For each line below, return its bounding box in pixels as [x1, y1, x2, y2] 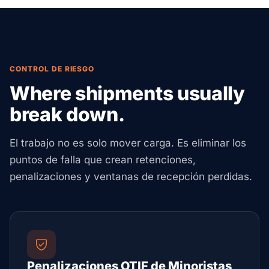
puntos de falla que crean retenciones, [10, 154, 196, 166]
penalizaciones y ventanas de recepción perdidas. [10, 171, 252, 183]
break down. [10, 103, 125, 126]
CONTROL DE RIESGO [10, 64, 95, 73]
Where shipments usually [10, 82, 245, 105]
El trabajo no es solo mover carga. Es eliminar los [10, 137, 246, 149]
